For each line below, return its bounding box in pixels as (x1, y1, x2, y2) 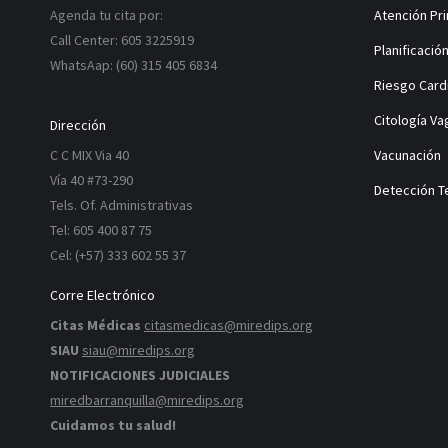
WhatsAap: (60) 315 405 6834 (50, 56, 217, 74)
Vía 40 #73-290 (50, 171, 133, 189)
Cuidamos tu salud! (50, 416, 176, 434)
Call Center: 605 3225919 (50, 31, 194, 49)
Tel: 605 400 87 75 (50, 221, 152, 239)
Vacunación (373, 146, 441, 164)
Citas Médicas (50, 316, 141, 334)
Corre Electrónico (50, 286, 155, 304)
